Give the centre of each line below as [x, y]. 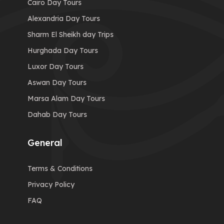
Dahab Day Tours [57, 115]
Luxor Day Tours [55, 67]
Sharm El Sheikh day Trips [70, 35]
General [45, 143]
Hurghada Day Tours [63, 51]
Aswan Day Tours [57, 83]
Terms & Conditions [60, 169]
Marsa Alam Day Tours [66, 99]
